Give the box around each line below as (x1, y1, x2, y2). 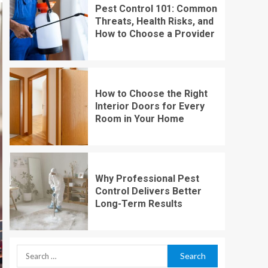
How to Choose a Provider (95, 28, 215, 40)
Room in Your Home (95, 113, 184, 125)
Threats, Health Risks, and (95, 16, 214, 28)
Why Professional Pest (95, 173, 199, 185)
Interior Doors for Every (95, 100, 205, 112)
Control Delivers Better (95, 185, 202, 197)
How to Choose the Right (95, 88, 208, 100)
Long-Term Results (95, 198, 182, 210)
